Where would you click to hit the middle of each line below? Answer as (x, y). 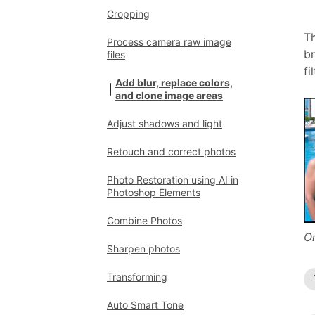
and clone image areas (169, 95)
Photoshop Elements (154, 192)
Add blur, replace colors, (174, 83)
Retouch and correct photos (171, 152)
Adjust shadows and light (165, 123)
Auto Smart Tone (145, 305)
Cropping (128, 14)
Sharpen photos (143, 249)
